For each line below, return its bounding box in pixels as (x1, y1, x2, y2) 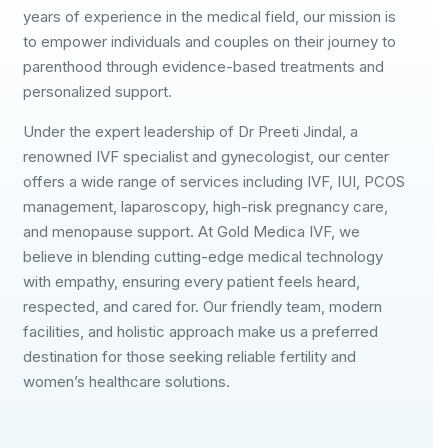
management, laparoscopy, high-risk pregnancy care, (23, 197, 389, 217)
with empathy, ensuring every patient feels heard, (23, 272, 361, 292)
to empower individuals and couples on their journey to (23, 32, 397, 52)
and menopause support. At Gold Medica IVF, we (23, 222, 361, 242)
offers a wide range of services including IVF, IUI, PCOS (23, 172, 406, 192)
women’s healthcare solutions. (23, 372, 231, 392)
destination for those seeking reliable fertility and (23, 347, 357, 367)
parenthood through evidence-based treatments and (23, 57, 385, 77)
